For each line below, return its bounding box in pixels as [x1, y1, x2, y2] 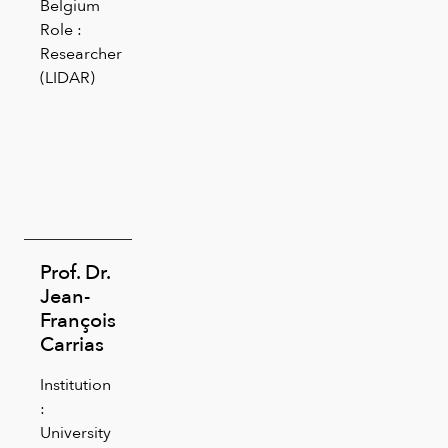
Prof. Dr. [40, 255, 110, 288]
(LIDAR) [40, 64, 95, 90]
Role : [40, 16, 82, 42]
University [40, 419, 111, 445]
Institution [40, 371, 111, 397]
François [40, 303, 116, 336]
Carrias [40, 327, 104, 360]
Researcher [40, 40, 122, 66]
